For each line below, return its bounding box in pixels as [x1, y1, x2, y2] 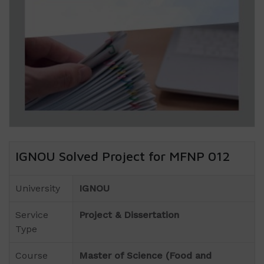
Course [15, 250, 48, 262]
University [15, 183, 63, 194]
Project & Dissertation [79, 209, 179, 221]
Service [15, 209, 48, 221]
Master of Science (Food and [79, 250, 212, 262]
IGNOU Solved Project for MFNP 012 [15, 148, 230, 164]
